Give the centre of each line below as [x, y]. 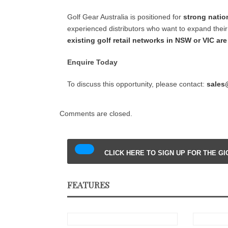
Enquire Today [92, 62]
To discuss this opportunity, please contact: [137, 84]
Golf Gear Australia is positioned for [125, 17]
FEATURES [88, 185]
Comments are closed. [96, 113]
